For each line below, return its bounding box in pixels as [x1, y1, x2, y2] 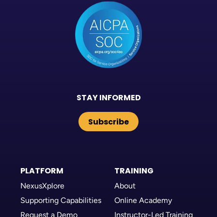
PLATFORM [20, 165, 63, 176]
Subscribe [88, 116, 129, 127]
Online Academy [114, 195, 172, 205]
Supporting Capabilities [20, 195, 101, 205]
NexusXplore [20, 181, 64, 190]
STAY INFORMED [76, 92, 141, 103]
